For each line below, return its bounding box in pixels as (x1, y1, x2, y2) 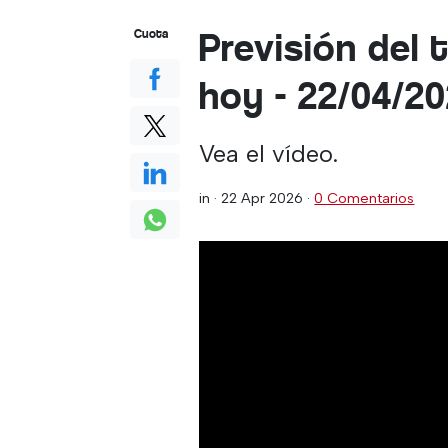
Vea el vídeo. (199, 139, 339, 168)
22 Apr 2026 (221, 189, 304, 207)
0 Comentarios (314, 189, 415, 207)
